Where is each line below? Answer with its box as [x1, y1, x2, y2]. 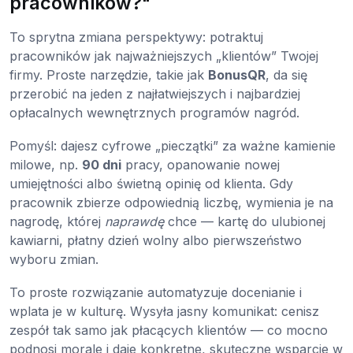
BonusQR [208, 66, 266, 83]
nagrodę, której [9, 213, 105, 229]
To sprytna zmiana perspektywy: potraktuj [9, 28, 263, 45]
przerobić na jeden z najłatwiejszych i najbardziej [9, 85, 300, 102]
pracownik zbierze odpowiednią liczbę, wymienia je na [9, 194, 333, 210]
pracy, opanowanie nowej [121, 156, 280, 173]
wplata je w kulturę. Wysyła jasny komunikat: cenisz [9, 303, 319, 319]
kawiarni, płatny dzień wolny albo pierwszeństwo [9, 232, 302, 248]
